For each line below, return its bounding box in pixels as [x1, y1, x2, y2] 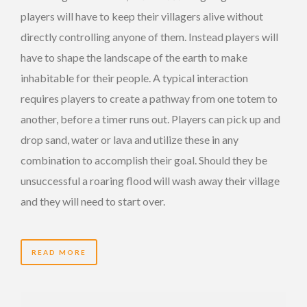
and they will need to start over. [21, 194, 165, 208]
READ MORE [32, 247, 86, 256]
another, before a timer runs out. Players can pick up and [21, 112, 280, 125]
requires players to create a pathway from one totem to [21, 91, 278, 105]
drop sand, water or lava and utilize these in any [21, 132, 238, 146]
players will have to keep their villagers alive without [21, 9, 263, 23]
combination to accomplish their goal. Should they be [21, 153, 267, 167]
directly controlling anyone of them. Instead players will [21, 29, 278, 43]
